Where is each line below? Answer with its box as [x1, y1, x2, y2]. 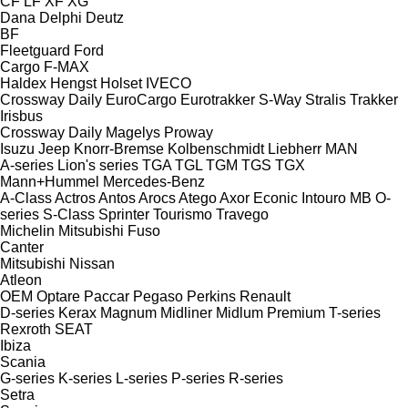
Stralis [305, 91, 346, 107]
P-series [171, 370, 225, 386]
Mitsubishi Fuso [58, 222, 160, 239]
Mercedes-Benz [103, 173, 205, 189]
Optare [36, 288, 80, 304]
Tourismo [153, 206, 212, 222]
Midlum [216, 304, 263, 321]
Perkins [187, 288, 236, 304]
